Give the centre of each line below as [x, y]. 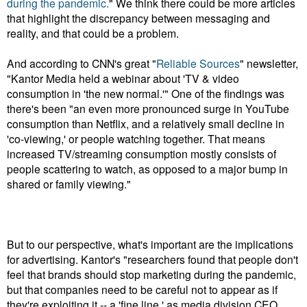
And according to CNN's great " [82, 63]
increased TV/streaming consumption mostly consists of [142, 154]
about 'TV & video [196, 78]
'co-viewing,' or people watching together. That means [136, 139]
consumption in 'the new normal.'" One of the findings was [146, 94]
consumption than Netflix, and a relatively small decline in [146, 124]
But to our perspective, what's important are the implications [150, 244]
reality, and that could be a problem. [93, 33]
